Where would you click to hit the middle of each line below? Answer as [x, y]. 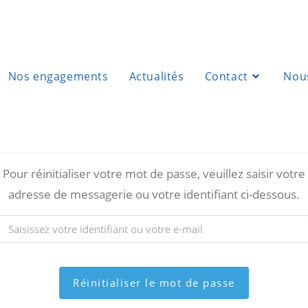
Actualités [156, 76]
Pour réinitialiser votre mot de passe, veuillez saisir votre [154, 174]
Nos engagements [58, 76]
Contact [226, 76]
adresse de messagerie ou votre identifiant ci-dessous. [154, 194]
